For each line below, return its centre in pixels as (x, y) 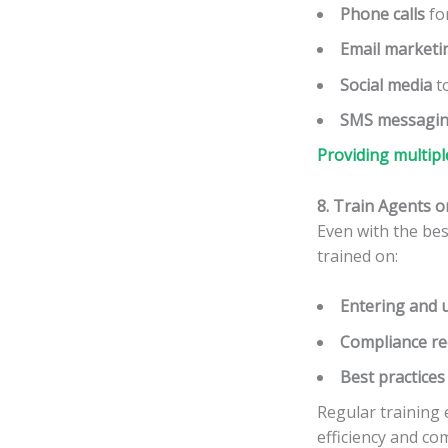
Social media (386, 84)
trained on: (357, 255)
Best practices (392, 377)
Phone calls (382, 13)
